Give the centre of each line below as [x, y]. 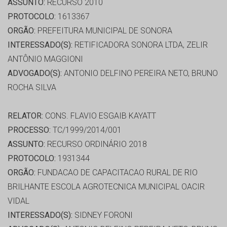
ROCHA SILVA [32, 88]
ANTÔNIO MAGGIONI [45, 59]
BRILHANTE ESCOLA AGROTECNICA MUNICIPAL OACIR [106, 187]
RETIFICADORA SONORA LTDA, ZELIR [140, 45]
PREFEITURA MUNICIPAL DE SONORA [104, 31]
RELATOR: [25, 116]
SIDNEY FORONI [103, 215]
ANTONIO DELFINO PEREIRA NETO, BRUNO [140, 73]
